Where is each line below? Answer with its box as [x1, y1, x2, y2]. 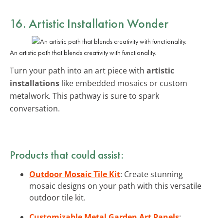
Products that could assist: [10, 147, 124, 162]
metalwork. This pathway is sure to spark [10, 90, 159, 101]
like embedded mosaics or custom [59, 77, 187, 89]
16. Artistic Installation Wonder [10, 15, 168, 32]
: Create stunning [120, 168, 183, 180]
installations [10, 77, 59, 89]
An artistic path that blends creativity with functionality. [10, 48, 156, 57]
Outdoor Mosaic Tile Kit [29, 168, 120, 180]
